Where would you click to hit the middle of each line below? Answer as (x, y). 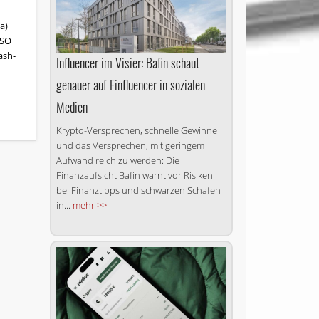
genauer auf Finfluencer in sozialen (130, 84)
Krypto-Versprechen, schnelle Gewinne (136, 130)
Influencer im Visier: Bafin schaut (127, 62)
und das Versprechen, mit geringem (130, 145)
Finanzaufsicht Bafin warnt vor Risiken (134, 175)
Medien (72, 106)
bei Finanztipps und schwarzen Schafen (138, 190)
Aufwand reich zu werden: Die (117, 160)
